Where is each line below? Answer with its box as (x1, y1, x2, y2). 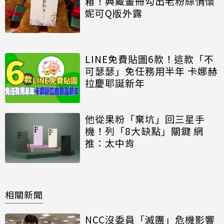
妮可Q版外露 (85, 6, 142, 20)
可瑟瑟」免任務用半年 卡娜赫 (85, 64, 217, 78)
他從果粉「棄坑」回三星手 (85, 112, 205, 126)
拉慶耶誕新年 (85, 76, 145, 90)
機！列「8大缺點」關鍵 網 (85, 124, 203, 138)
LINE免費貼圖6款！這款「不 (85, 52, 214, 66)
